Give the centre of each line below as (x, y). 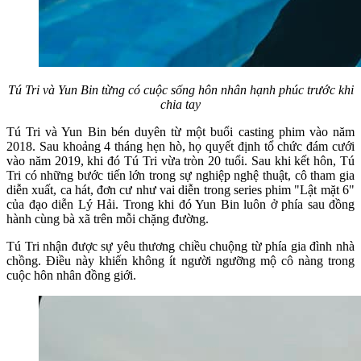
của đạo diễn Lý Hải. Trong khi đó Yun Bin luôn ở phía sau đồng (180, 204)
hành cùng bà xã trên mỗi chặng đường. (108, 218)
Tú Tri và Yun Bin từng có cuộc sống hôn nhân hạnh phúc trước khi (180, 89)
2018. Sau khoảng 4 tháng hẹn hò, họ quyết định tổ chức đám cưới (180, 146)
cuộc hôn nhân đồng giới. (71, 275)
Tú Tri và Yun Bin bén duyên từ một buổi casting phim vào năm (180, 131)
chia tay (180, 104)
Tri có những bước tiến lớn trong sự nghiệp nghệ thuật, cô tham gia (180, 175)
